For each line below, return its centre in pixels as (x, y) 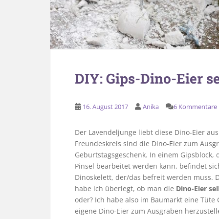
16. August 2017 (105, 107)
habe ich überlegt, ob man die (125, 188)
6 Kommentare (195, 107)
